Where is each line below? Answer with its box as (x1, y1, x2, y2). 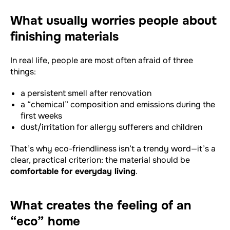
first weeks (21, 110, 62, 121)
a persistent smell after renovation (21, 87, 151, 99)
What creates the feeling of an (10, 197, 191, 213)
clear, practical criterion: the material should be (10, 154, 190, 165)
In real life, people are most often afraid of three (10, 54, 193, 66)
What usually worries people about (10, 12, 217, 28)
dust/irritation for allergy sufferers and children (21, 121, 202, 132)
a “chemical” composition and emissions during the (21, 99, 215, 110)
